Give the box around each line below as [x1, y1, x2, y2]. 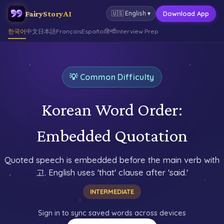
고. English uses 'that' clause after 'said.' [36, 167, 188, 177]
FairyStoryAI [25, 8, 71, 18]
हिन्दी [105, 27, 116, 35]
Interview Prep [116, 27, 158, 35]
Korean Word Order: [41, 99, 182, 119]
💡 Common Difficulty [69, 72, 154, 82]
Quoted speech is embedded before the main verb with [4, 154, 219, 165]
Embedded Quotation [36, 125, 187, 145]
